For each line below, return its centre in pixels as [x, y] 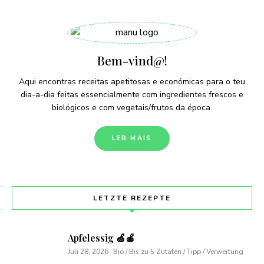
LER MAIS [132, 138]
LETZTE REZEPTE [132, 198]
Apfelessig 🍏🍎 [101, 237]
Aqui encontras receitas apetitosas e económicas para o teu [132, 81]
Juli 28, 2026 [88, 251]
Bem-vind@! [132, 60]
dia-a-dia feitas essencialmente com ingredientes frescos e [132, 94]
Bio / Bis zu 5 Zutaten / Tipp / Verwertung [178, 251]
